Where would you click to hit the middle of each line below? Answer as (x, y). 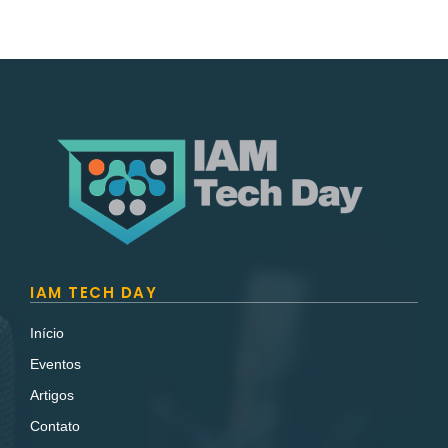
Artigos (52, 395)
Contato (55, 426)
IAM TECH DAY (93, 292)
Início (47, 333)
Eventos (55, 364)
